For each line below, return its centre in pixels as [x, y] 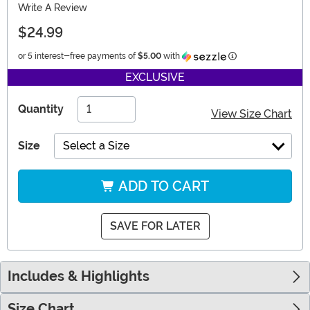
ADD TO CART [162, 186]
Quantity [41, 109]
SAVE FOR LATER [155, 226]
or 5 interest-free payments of [78, 56]
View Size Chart [252, 114]
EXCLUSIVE [155, 77]
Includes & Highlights [79, 277]
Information [258, 56]
